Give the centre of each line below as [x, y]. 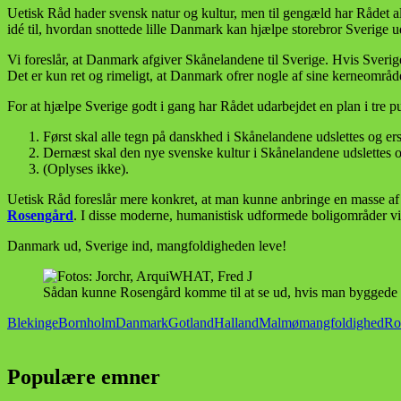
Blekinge [33, 323]
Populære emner [84, 377]
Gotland [191, 323]
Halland [236, 323]
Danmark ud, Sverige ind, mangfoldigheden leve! [147, 246]
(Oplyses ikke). [86, 169]
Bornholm [87, 323]
